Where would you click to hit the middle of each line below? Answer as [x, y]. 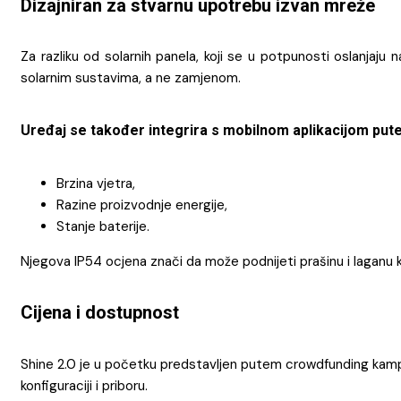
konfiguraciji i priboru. [84, 385]
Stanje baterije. [103, 226]
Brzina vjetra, [96, 183]
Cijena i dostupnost [100, 313]
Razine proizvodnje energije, [142, 205]
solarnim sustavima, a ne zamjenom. [131, 78]
